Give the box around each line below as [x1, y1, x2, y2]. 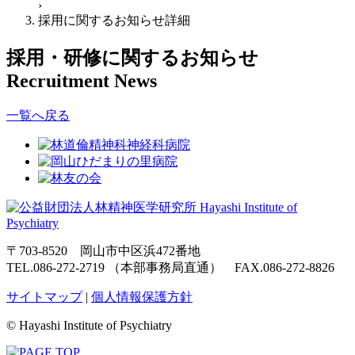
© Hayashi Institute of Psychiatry [6, 318, 172, 332]
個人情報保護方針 [91, 289, 193, 303]
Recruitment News [6, 70, 157, 91]
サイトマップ [6, 289, 82, 303]
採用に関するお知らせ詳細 [38, 13, 190, 27]
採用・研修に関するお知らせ [6, 47, 258, 68]
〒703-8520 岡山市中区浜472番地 [6, 243, 213, 258]
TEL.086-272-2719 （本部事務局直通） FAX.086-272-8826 [6, 260, 334, 274]
